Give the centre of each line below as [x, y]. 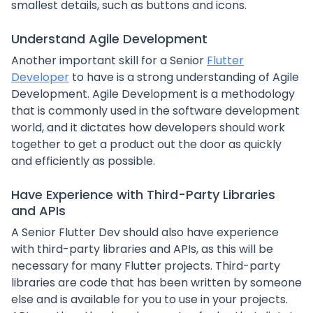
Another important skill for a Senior [109, 60]
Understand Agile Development [109, 39]
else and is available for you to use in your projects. [150, 299]
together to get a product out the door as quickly [146, 144]
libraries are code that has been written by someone [156, 283]
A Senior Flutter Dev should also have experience [145, 232]
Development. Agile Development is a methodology [153, 94]
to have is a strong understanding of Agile [184, 77]
